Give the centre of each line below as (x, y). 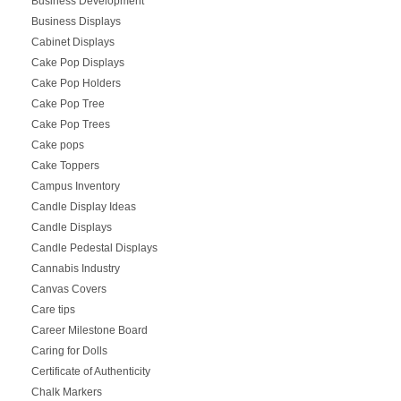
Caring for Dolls (69, 350)
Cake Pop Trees (70, 124)
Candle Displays (71, 227)
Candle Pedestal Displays (94, 247)
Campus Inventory (75, 186)
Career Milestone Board (89, 330)
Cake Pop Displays (77, 62)
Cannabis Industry (75, 268)
